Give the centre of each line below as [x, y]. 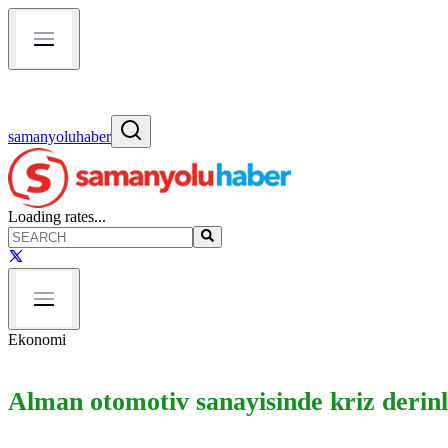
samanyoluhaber [59, 136]
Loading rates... [57, 216]
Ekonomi [37, 340]
